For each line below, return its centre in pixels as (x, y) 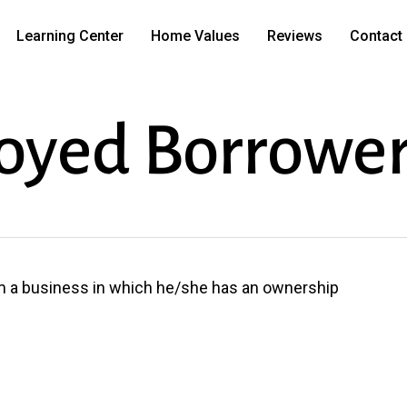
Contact (376, 36)
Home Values (195, 36)
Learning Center (69, 36)
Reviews (294, 36)
